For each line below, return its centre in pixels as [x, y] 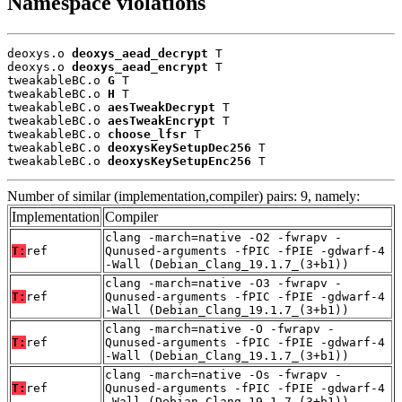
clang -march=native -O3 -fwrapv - [223, 283]
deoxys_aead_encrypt [140, 66]
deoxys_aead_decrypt [140, 53]
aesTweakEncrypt [162, 120]
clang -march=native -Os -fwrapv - [223, 374]
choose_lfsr [147, 134]
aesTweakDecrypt [162, 107]
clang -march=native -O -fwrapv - [220, 328]
